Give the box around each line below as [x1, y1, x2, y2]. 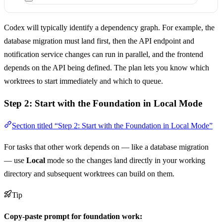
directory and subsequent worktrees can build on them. [4, 169, 174, 178]
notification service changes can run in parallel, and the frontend [4, 50, 203, 59]
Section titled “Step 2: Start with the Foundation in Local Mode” [12, 121, 213, 130]
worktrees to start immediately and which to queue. [4, 77, 163, 86]
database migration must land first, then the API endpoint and [4, 37, 194, 46]
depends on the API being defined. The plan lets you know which [4, 63, 209, 72]
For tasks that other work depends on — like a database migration [4, 142, 209, 151]
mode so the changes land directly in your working [45, 156, 205, 165]
